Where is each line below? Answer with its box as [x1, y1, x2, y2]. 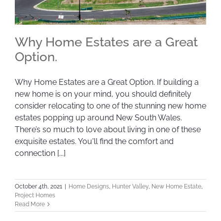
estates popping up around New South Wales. [15, 113, 182, 123]
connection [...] [15, 148, 66, 158]
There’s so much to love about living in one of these [15, 125, 201, 135]
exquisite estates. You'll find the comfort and [15, 137, 174, 147]
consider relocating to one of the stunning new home [15, 101, 206, 111]
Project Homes [15, 192, 55, 199]
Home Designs [69, 183, 109, 190]
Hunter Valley [112, 183, 148, 190]
